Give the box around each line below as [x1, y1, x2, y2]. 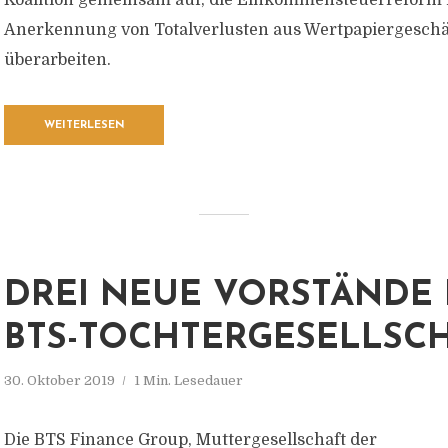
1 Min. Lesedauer [134, 373, 243, 388]
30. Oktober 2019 [4, 373, 115, 388]
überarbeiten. [4, 51, 111, 69]
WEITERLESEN [43, 120, 125, 131]
